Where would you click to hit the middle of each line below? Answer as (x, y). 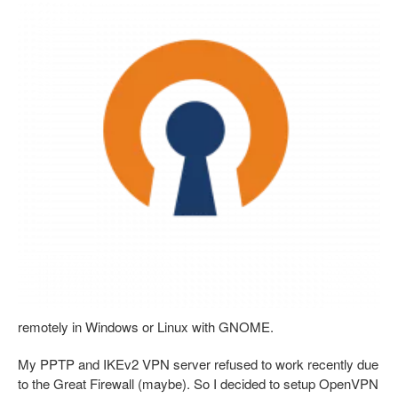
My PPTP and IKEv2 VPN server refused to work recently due (198, 364)
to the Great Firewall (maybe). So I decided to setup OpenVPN (198, 383)
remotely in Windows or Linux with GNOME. (146, 326)
